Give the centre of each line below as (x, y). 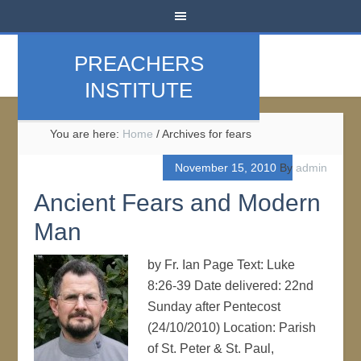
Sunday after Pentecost (214, 307)
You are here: (87, 134)
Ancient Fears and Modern (178, 203)
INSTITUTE (139, 90)
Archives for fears (206, 134)
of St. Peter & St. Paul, (211, 349)
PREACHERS (139, 64)
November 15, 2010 (225, 168)
